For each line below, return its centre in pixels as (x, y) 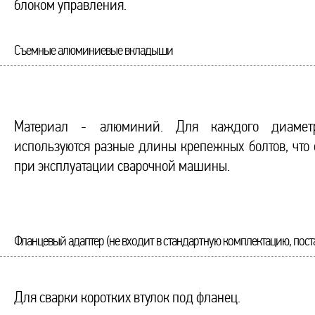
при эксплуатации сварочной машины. (122, 166)
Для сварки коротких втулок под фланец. (127, 297)
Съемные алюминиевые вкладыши (94, 51)
